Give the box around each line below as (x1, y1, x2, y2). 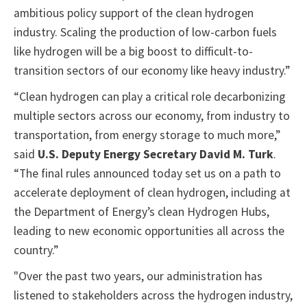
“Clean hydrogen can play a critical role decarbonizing (14, 89, 286, 105)
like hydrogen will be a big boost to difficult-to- (14, 44, 253, 60)
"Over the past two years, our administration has (14, 269, 262, 284)
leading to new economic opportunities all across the (14, 223, 284, 239)
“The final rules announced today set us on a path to (14, 166, 281, 182)
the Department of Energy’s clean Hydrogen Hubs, (14, 204, 269, 220)
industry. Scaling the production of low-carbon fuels (14, 25, 277, 40)
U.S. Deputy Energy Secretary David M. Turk (38, 147, 273, 162)
